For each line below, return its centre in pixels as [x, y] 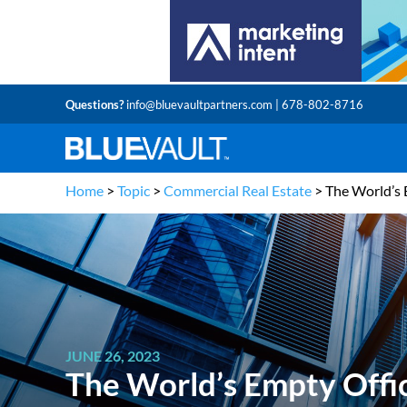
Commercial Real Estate [238, 190]
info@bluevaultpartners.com [199, 104]
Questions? [96, 104]
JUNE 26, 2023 [113, 355]
